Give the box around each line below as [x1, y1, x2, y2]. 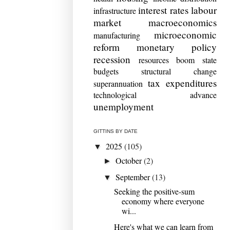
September [116, 171, 152, 182]
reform [93, 40, 120, 53]
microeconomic [154, 28, 217, 41]
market [93, 15, 121, 29]
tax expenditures [148, 76, 217, 89]
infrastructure [93, 5, 136, 16]
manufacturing [93, 29, 140, 41]
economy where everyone [121, 195, 204, 206]
